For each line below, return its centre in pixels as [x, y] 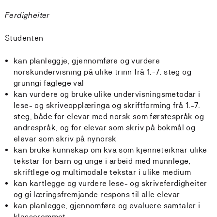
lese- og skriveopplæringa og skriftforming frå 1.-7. [107, 105]
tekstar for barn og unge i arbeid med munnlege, [102, 161]
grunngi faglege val [49, 83]
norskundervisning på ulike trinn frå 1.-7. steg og [102, 72]
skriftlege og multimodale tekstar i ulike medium [102, 172]
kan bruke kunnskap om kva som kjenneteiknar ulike [110, 150]
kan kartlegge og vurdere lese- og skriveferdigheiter [110, 183]
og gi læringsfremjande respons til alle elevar [97, 194]
